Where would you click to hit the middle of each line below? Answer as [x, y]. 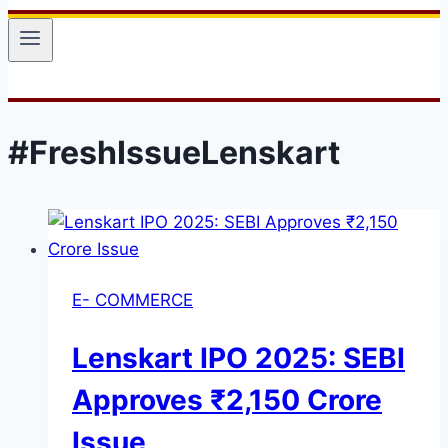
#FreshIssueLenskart [174, 152]
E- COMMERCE [132, 299]
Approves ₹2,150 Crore [227, 399]
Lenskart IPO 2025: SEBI [238, 357]
